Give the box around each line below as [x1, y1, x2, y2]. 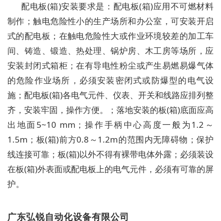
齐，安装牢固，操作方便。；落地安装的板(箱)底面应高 [7, 104, 214, 116]
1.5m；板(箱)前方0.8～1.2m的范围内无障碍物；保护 [7, 134, 214, 146]
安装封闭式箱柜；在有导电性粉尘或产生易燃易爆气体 [7, 60, 214, 72]
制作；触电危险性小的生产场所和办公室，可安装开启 [7, 15, 214, 27]
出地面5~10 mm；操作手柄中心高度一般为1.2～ [7, 119, 214, 131]
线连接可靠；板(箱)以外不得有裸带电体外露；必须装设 [7, 148, 214, 160]
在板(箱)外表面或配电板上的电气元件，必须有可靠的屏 [7, 163, 214, 175]
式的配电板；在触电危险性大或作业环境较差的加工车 [7, 30, 214, 42]
